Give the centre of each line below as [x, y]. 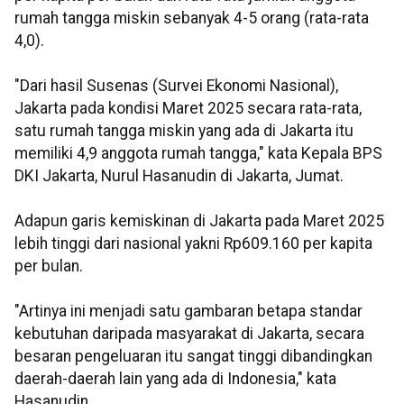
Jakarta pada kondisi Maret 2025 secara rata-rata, [188, 109]
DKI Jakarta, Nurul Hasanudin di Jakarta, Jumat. [179, 176]
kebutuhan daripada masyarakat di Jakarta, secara [189, 334]
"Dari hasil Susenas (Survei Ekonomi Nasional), [176, 86]
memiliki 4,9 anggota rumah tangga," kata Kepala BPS [198, 154]
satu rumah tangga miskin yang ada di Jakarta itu [184, 131]
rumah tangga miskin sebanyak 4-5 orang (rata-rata [192, 18]
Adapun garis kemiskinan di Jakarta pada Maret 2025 [199, 221]
